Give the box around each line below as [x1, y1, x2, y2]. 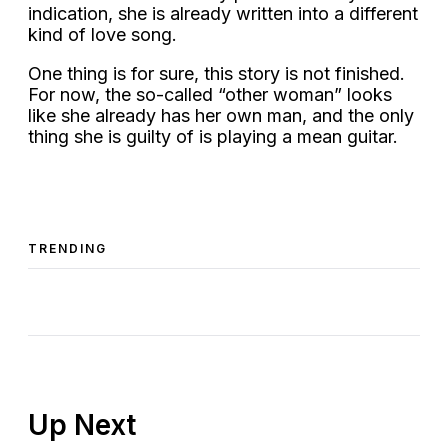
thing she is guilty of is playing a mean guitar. [28, 125, 398, 147]
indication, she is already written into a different [28, 2, 418, 24]
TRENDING [28, 240, 107, 256]
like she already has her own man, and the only [28, 104, 414, 126]
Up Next [28, 407, 136, 442]
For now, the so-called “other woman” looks [28, 83, 392, 105]
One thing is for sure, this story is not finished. [28, 62, 405, 84]
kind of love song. [28, 23, 177, 45]
